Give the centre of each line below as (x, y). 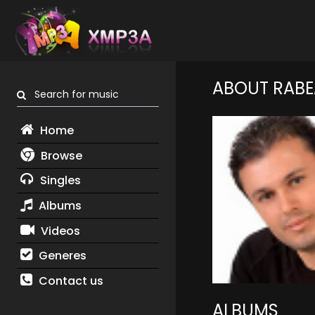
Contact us (69, 281)
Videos (59, 231)
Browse (60, 155)
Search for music (72, 95)
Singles (59, 181)
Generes (61, 256)
